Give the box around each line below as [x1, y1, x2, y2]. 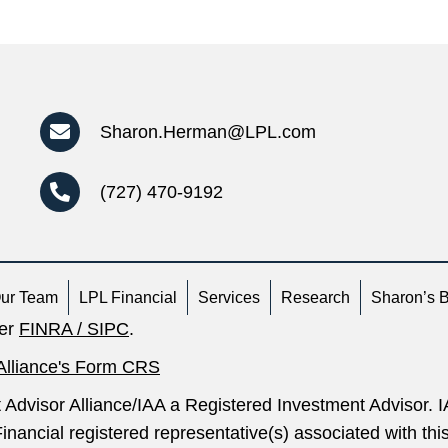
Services [198, 289, 260, 307]
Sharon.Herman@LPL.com [100, 122, 316, 143]
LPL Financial [79, 289, 177, 307]
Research [281, 289, 350, 307]
